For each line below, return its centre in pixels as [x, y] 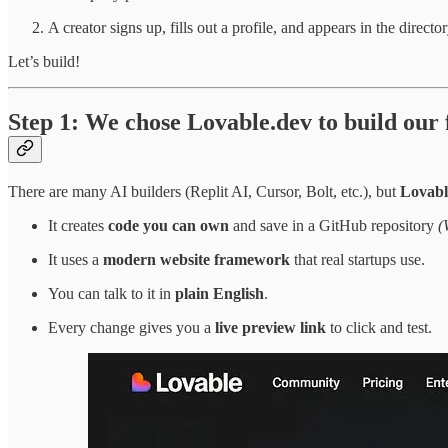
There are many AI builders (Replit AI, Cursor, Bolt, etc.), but [204, 191]
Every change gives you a [131, 327]
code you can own [168, 225]
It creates [78, 225]
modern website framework [196, 259]
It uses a [75, 259]
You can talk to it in [111, 293]
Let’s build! [44, 62]
